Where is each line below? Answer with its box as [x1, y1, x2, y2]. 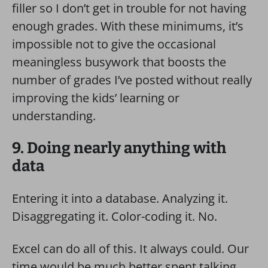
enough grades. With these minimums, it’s [12, 18, 243, 34]
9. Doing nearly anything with [12, 139, 226, 157]
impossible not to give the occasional [12, 36, 216, 52]
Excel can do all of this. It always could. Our [12, 240, 249, 257]
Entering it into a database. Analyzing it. [12, 190, 228, 206]
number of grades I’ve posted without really [12, 72, 252, 88]
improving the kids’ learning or [12, 90, 179, 106]
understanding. [12, 108, 96, 124]
